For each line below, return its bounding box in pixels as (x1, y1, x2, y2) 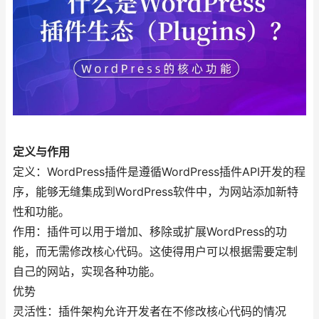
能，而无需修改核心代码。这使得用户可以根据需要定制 (13, 245, 298, 259)
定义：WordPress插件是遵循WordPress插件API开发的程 (13, 165, 305, 179)
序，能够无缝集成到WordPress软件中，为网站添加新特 (13, 185, 298, 199)
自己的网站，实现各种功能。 (13, 265, 161, 279)
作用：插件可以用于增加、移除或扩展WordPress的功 (13, 225, 287, 239)
